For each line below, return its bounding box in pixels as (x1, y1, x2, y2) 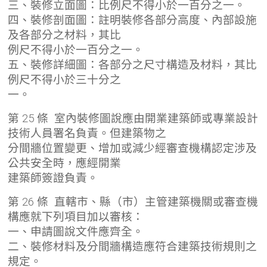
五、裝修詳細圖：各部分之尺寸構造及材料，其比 (8, 58, 257, 72)
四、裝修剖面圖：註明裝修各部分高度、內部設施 (8, 13, 257, 27)
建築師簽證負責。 (8, 171, 99, 185)
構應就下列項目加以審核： (8, 210, 144, 223)
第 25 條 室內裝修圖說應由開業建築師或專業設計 (8, 111, 259, 125)
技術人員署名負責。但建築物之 (8, 126, 167, 140)
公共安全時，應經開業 (8, 156, 122, 170)
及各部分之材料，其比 (8, 28, 122, 42)
